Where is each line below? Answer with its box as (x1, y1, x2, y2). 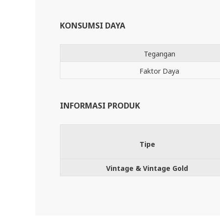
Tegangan (143, 49, 175, 58)
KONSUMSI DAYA (60, 20, 125, 31)
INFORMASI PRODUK (60, 100, 140, 111)
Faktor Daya (139, 66, 179, 76)
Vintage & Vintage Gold (106, 164, 188, 173)
